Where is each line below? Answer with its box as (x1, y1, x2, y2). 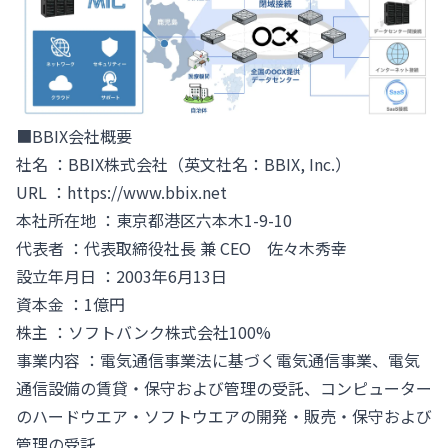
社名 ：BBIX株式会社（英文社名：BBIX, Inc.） (16, 152, 351, 177)
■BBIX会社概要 (16, 124, 132, 149)
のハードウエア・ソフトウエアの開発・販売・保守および (16, 404, 432, 429)
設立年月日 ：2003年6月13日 (16, 264, 227, 289)
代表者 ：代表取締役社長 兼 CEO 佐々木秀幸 (16, 236, 347, 261)
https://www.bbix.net (67, 180, 227, 205)
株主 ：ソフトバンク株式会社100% (16, 320, 271, 345)
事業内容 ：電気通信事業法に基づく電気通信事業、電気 (16, 348, 420, 373)
